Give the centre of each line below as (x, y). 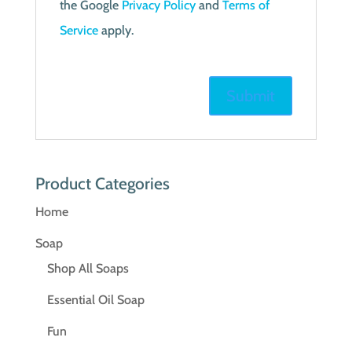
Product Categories (102, 183)
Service (79, 30)
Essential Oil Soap (95, 300)
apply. (115, 30)
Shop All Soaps (88, 268)
